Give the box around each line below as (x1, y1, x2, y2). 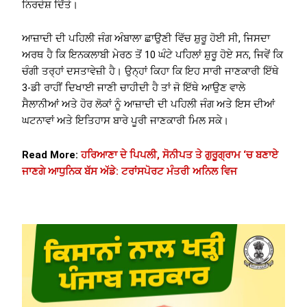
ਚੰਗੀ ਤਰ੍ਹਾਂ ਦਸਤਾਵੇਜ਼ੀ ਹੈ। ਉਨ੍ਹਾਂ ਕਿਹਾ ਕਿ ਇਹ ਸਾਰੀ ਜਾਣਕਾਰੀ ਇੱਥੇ (22, 65, 280, 78)
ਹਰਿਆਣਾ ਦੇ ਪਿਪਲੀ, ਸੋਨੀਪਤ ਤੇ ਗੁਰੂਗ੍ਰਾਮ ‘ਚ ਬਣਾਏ (81, 148, 279, 161)
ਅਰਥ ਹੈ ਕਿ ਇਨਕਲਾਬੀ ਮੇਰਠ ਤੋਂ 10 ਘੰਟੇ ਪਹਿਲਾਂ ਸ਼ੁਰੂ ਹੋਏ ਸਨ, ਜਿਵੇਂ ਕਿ (22, 49, 284, 62)
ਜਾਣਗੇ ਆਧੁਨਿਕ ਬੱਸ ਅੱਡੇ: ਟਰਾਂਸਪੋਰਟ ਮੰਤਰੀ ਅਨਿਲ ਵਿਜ (22, 164, 238, 177)
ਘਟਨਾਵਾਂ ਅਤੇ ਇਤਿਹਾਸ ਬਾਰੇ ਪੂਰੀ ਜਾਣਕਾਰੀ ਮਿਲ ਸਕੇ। (22, 114, 230, 127)
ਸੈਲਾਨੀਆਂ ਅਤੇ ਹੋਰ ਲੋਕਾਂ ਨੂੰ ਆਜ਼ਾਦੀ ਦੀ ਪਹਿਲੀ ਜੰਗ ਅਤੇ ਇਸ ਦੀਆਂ (22, 98, 275, 111)
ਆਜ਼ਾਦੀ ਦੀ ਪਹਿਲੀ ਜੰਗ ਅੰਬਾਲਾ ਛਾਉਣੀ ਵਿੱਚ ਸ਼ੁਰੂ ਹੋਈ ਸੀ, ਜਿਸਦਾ (22, 32, 271, 45)
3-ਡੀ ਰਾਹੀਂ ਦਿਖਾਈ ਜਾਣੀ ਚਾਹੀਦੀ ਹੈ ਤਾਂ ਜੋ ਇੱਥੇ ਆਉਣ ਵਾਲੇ (22, 82, 246, 95)
